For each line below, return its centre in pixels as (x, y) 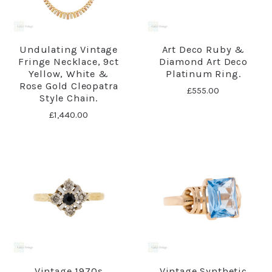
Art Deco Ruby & (203, 50)
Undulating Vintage (69, 50)
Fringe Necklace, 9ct (69, 62)
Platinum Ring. (203, 74)
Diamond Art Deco (203, 62)
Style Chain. (69, 98)
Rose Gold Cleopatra (69, 86)
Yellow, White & (69, 74)
